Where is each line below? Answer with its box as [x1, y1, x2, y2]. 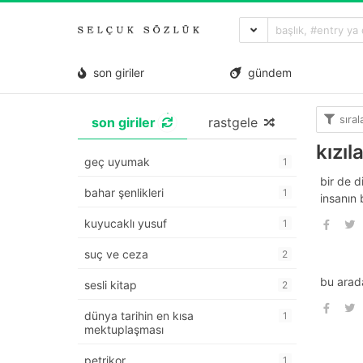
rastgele [207, 114, 258, 131]
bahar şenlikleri [84, 186, 164, 200]
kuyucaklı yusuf [84, 216, 167, 231]
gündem [241, 65, 293, 79]
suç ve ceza [84, 247, 148, 262]
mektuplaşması [84, 322, 164, 337]
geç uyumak [84, 155, 150, 169]
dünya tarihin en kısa [84, 309, 194, 323]
